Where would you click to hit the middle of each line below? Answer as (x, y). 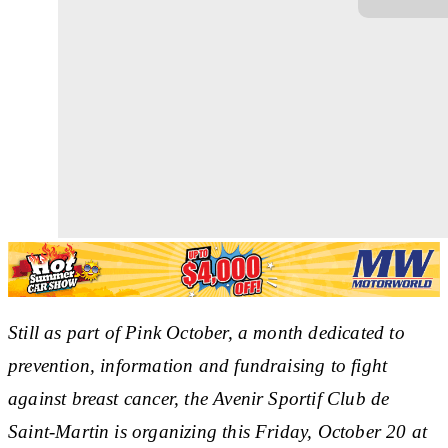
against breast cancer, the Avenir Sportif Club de (199, 398)
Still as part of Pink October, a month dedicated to (206, 332)
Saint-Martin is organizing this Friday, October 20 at (218, 431)
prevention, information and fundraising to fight (198, 365)
